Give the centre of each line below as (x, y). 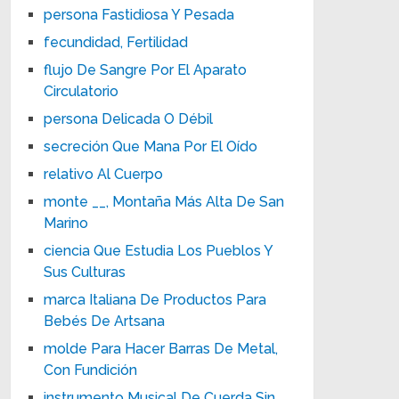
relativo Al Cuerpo (104, 174)
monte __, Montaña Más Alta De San (164, 201)
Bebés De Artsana (105, 321)
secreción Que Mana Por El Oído (151, 146)
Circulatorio (81, 91)
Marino (66, 223)
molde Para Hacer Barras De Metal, (161, 348)
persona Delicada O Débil (129, 118)
